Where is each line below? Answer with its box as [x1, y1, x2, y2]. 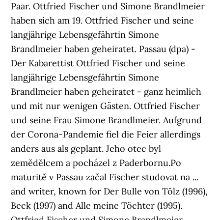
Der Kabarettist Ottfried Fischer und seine [11, 57, 186, 69]
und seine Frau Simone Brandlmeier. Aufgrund [11, 114, 202, 126]
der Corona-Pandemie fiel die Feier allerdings [11, 129, 201, 140]
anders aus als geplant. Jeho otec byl [11, 143, 162, 154]
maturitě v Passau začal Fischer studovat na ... [11, 171, 199, 183]
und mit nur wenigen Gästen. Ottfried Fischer [11, 100, 200, 111]
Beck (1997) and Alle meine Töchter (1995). [11, 200, 183, 211]
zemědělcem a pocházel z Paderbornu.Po [11, 157, 182, 168]
